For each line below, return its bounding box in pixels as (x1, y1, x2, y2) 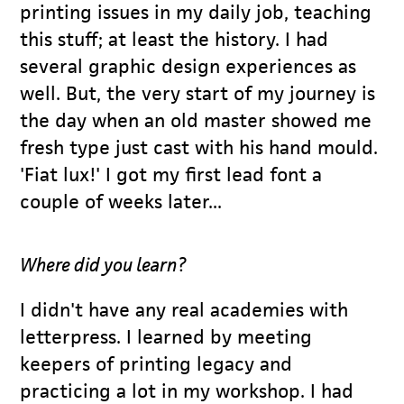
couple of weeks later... (20, 188, 223, 214)
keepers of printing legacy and (20, 351, 293, 376)
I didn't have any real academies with (20, 297, 349, 322)
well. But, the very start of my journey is (20, 80, 376, 106)
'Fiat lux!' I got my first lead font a (20, 161, 323, 187)
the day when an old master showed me (20, 107, 372, 133)
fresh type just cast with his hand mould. (20, 134, 379, 160)
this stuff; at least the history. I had (20, 26, 329, 51)
